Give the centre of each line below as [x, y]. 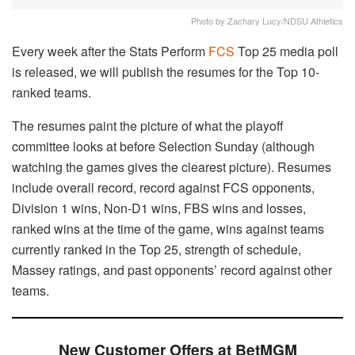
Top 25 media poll [286, 51]
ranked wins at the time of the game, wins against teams [168, 228]
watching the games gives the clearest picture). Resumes [172, 166]
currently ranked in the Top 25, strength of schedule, [157, 249]
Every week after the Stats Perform [110, 51]
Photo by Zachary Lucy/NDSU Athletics [267, 20]
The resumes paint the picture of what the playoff [148, 125]
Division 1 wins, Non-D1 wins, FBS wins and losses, [159, 208]
